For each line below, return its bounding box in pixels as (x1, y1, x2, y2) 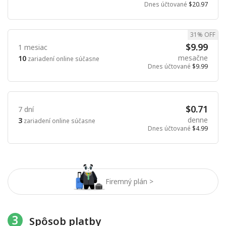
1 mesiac (18, 42, 47, 52)
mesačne (178, 52, 208, 63)
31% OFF (190, 30, 215, 39)
